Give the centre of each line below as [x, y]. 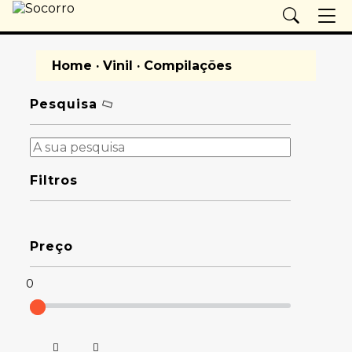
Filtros [53, 180]
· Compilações [182, 66]
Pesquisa [66, 104]
